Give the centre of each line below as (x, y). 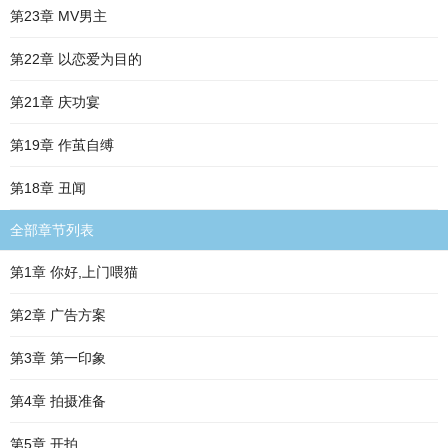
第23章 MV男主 (58, 16)
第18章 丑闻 (48, 188)
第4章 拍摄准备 (58, 401)
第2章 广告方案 (58, 315)
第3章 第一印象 (58, 358)
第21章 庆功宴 (55, 102)
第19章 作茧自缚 (62, 145)
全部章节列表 (52, 230)
